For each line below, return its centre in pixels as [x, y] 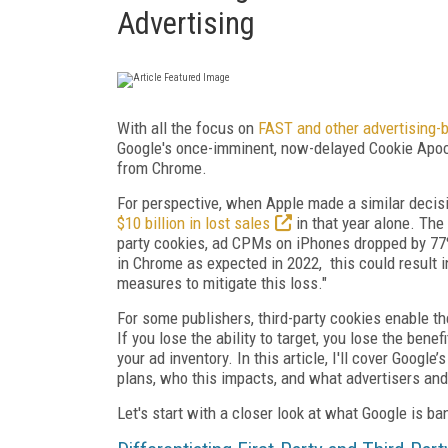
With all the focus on [187, 127]
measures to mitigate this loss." [222, 282]
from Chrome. [162, 167]
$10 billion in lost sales [193, 222]
